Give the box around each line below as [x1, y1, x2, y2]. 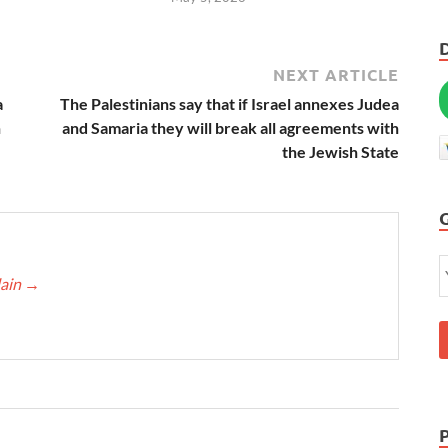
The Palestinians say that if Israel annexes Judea [60, 94, 399, 114]
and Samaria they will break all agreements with [62, 118, 399, 138]
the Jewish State [282, 142, 399, 162]
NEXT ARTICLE [273, 64, 399, 86]
